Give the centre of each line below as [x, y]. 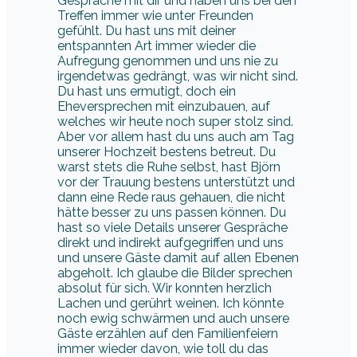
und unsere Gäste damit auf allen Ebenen [178, 257]
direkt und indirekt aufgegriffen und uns [171, 242]
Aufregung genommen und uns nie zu [168, 61]
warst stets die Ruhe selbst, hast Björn [169, 167]
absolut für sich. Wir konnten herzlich [165, 288]
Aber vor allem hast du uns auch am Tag [176, 136]
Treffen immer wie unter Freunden [155, 15]
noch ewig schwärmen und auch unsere [173, 318]
